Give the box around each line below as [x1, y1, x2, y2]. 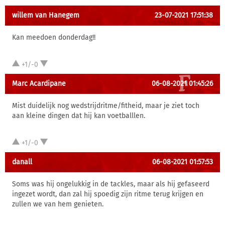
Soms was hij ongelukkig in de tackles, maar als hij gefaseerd [12, 180, 209, 188]
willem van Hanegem [12, 11, 79, 20]
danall [12, 158, 32, 166]
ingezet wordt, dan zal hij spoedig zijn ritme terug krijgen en [12, 190, 203, 198]
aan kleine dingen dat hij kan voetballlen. [12, 111, 145, 120]
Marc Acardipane [12, 79, 66, 88]
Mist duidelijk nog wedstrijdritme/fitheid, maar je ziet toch [12, 101, 199, 110]
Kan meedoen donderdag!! [12, 33, 95, 42]
